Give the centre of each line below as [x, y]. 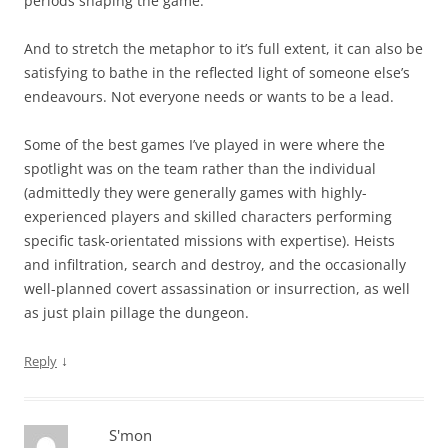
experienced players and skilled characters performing [208, 216]
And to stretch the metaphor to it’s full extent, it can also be [223, 48]
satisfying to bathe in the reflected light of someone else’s [217, 72]
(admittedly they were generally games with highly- [195, 192]
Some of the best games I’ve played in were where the [204, 144]
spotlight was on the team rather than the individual [200, 168]
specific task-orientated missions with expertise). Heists [209, 240]
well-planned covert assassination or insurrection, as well [217, 288]
